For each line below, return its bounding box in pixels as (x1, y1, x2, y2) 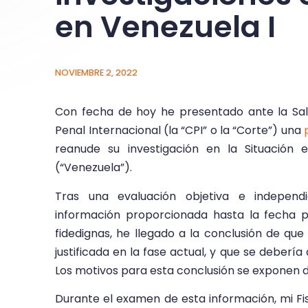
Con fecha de (55, 104, 137, 120)
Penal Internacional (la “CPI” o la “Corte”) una (55, 122, 304, 139)
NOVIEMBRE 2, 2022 (55, 67, 138, 79)
